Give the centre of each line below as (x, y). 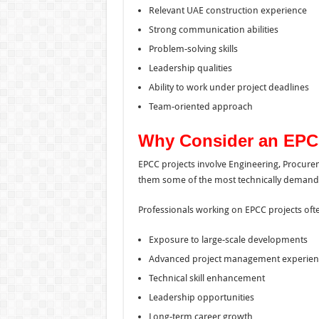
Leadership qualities (190, 68)
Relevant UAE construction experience (228, 10)
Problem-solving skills (193, 48)
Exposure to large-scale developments (228, 239)
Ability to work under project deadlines (229, 87)
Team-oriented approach (200, 106)
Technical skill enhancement (206, 278)
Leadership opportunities (201, 297)
